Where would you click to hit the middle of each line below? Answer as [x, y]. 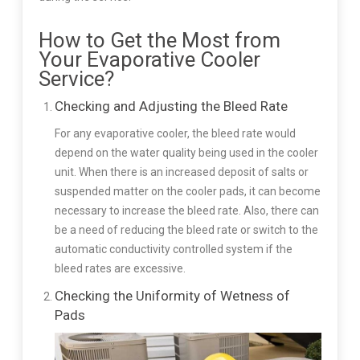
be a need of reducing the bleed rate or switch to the [186, 230]
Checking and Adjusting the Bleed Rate [171, 106]
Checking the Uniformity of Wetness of [172, 296]
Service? [76, 79]
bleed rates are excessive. [120, 269]
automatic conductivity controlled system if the [173, 250]
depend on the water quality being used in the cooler [186, 153]
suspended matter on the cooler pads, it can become [187, 192]
